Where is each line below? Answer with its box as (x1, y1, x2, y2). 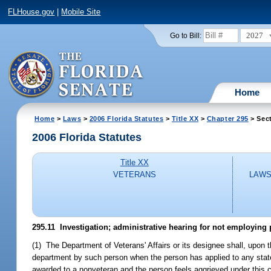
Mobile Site (61, 7, 101, 17)
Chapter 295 (206, 114, 249, 122)
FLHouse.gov (8, 7, 55, 17)
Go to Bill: (169, 31, 201, 39)
